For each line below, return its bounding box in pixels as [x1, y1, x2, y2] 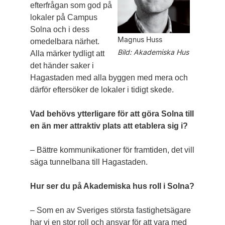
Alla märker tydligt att [30, 49, 104, 58]
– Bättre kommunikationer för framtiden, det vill [30, 146, 194, 154]
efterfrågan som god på [30, 1, 112, 10]
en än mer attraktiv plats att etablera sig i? [30, 122, 188, 130]
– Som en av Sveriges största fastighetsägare [30, 206, 191, 214]
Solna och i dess [30, 25, 89, 34]
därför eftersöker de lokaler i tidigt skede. [30, 85, 174, 94]
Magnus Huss [118, 35, 163, 44]
